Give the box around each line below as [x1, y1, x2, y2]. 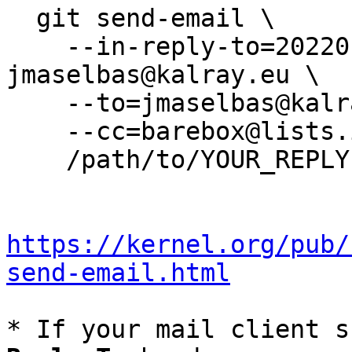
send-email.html [6, 258, 230, 287]
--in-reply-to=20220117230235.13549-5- [6, 32, 66, 60]
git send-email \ [6, 4, 36, 32]
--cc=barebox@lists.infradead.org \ [6, 117, 66, 145]
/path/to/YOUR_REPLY [6, 145, 66, 174]
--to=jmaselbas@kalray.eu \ [6, 89, 66, 117]
